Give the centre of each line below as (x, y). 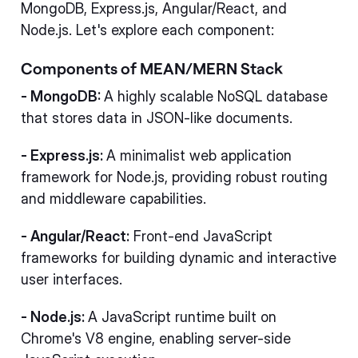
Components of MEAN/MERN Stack (152, 68)
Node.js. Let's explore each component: (147, 30)
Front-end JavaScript (201, 236)
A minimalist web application (199, 155)
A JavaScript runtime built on (182, 316)
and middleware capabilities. (113, 198)
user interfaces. (72, 279)
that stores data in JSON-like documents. (157, 117)
